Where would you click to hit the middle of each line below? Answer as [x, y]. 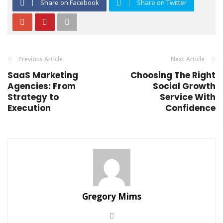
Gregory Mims [111, 196]
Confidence [190, 108]
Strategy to [33, 97]
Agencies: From [42, 86]
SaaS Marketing [43, 75]
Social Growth [184, 86]
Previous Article [41, 59]
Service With [188, 97]
